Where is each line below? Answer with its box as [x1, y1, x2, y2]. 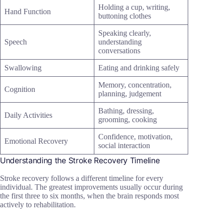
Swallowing [4, 64, 42, 72]
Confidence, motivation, [98, 132, 173, 141]
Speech [4, 38, 27, 46]
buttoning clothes [98, 12, 151, 21]
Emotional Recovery [4, 137, 68, 146]
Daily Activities [4, 111, 52, 120]
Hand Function [4, 7, 51, 16]
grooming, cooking [98, 115, 157, 124]
